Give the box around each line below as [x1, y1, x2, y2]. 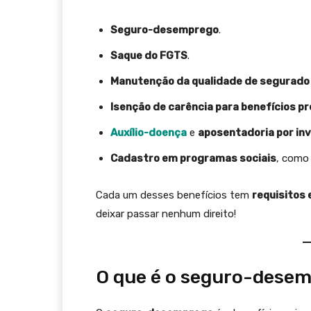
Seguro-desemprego [110, 24, 219, 36]
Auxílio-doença [110, 126, 187, 139]
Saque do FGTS [110, 49, 187, 62]
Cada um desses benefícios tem [96, 189, 252, 201]
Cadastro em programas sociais [110, 152, 276, 165]
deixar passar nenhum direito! [96, 208, 236, 220]
